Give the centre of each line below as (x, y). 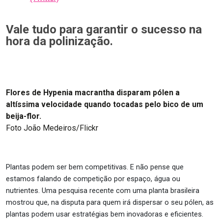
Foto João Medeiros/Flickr (52, 128)
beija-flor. (24, 116)
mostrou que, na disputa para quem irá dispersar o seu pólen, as (110, 202)
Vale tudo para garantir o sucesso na (104, 29)
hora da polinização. (59, 41)
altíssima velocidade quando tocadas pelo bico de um (105, 104)
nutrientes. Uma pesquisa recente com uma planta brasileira (103, 191)
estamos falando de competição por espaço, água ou (93, 179)
